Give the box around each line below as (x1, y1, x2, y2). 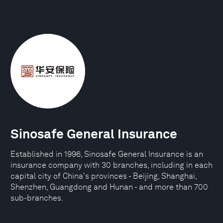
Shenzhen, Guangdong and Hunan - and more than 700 (10, 182, 208, 192)
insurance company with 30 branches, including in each (10, 160, 213, 170)
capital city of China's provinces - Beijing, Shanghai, (10, 171, 197, 181)
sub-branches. (10, 193, 63, 203)
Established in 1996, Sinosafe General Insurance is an (10, 149, 203, 159)
